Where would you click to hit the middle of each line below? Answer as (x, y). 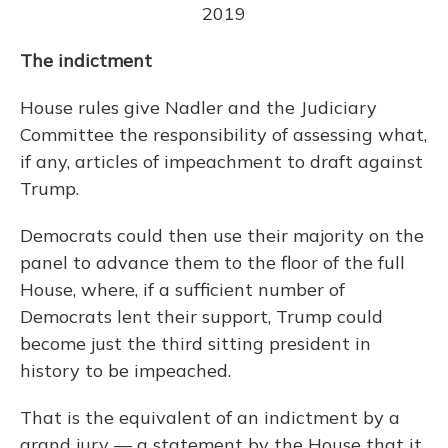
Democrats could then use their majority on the (222, 235)
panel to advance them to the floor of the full (212, 262)
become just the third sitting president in (195, 343)
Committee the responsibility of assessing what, (223, 134)
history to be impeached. (125, 370)
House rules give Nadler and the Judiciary (198, 107)
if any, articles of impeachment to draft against (221, 161)
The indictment (86, 60)
